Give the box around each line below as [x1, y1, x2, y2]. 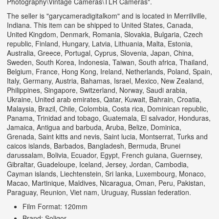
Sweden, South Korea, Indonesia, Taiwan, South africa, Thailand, [7, 57, 208, 67]
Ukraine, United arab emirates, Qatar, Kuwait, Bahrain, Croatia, [7, 94, 201, 105]
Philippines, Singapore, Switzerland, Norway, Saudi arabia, [7, 85, 187, 95]
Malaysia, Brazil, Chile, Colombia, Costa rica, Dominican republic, [7, 104, 208, 114]
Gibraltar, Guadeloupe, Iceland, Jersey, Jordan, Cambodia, [7, 159, 189, 170]
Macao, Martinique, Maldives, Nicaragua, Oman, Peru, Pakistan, [7, 178, 205, 188]
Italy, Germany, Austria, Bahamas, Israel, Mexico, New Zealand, [7, 76, 204, 86]
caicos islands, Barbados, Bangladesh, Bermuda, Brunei [7, 141, 180, 151]
